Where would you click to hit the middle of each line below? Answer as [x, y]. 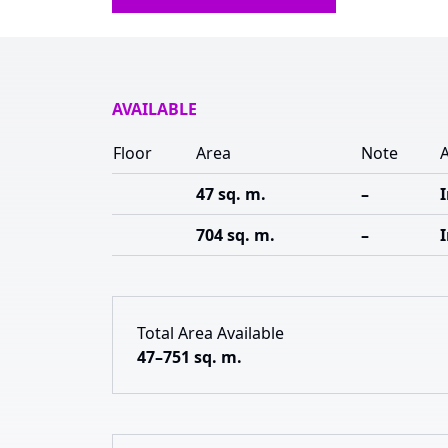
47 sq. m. [231, 194]
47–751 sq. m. [189, 357]
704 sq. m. [235, 235]
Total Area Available [210, 333]
